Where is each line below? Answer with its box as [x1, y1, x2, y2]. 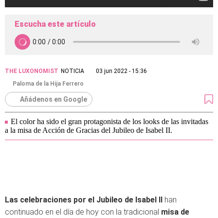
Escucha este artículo [15, 19, 96, 29]
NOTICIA [61, 67, 84, 74]
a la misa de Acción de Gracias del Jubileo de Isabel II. [5, 126, 172, 134]
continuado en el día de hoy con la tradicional [5, 207, 161, 217]
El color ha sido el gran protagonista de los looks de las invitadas [11, 117, 208, 126]
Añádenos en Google [20, 95, 87, 103]
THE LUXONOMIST [5, 67, 58, 74]
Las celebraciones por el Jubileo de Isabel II [5, 195, 163, 204]
